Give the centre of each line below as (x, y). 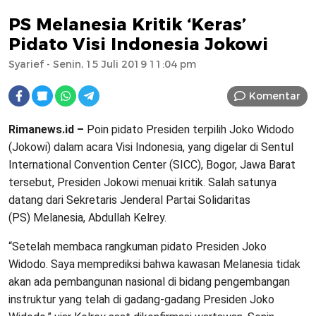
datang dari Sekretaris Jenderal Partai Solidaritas (129, 200)
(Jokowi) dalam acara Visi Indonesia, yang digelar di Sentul (151, 147)
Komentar (275, 96)
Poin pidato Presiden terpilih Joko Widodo (189, 130)
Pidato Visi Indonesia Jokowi (138, 44)
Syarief (26, 65)
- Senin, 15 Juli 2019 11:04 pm (120, 65)
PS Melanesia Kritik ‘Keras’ (127, 25)
